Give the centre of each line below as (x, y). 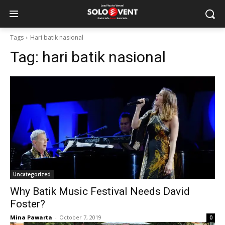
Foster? (28, 204)
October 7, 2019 (80, 217)
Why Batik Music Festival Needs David (100, 191)
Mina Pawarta (31, 217)
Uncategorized (32, 174)
